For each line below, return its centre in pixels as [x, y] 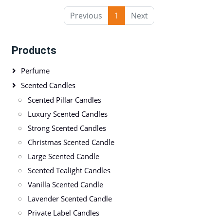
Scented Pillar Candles [64, 100]
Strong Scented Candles [67, 128]
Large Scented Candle [64, 156]
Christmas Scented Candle [71, 142]
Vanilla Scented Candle [65, 184]
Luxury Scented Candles [68, 114]
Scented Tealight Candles [69, 170]
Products [34, 50]
